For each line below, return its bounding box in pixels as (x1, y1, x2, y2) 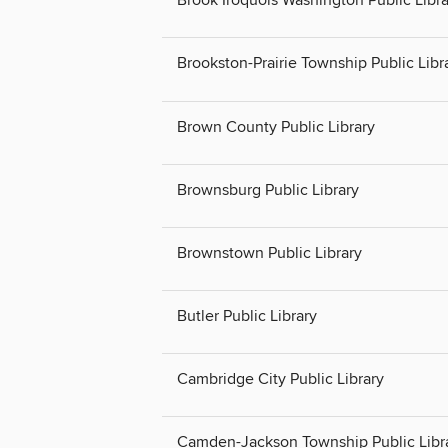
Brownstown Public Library (177, 242, 362, 263)
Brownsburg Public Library (177, 179, 359, 200)
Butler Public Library (177, 305, 317, 326)
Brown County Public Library (177, 116, 375, 137)
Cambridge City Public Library (177, 368, 384, 389)
